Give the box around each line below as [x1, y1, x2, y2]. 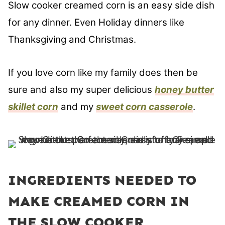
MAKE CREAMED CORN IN [8, 193, 189, 210]
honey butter [155, 84, 214, 96]
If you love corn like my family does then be [8, 67, 198, 79]
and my [61, 101, 96, 113]
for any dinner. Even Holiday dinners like [8, 17, 184, 29]
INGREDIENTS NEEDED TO [8, 172, 196, 189]
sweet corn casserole [96, 101, 193, 113]
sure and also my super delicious [8, 84, 155, 96]
